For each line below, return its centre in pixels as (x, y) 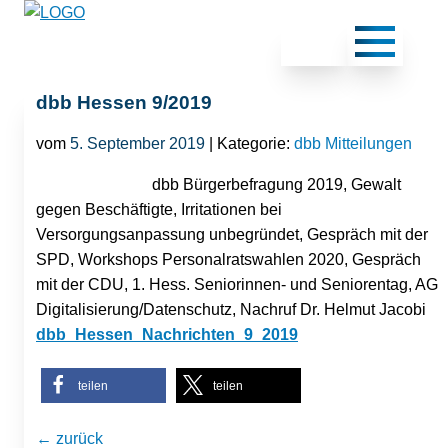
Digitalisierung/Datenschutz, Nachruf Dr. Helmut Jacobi (231, 309)
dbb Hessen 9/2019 (124, 102)
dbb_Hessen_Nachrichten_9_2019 (167, 334)
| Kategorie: (249, 143)
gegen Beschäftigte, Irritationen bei (159, 209)
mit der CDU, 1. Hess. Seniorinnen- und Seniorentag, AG (237, 284)
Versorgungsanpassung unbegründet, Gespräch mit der (232, 234)
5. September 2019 (137, 143)
